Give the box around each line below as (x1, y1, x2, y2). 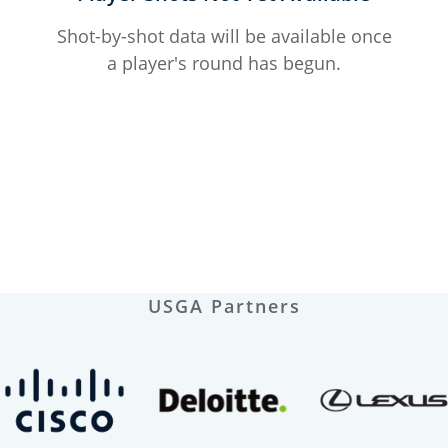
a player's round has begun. (107, 50, 341, 75)
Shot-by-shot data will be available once (56, 23, 392, 48)
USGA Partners (147, 294, 301, 318)
